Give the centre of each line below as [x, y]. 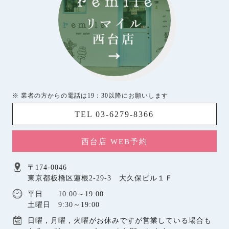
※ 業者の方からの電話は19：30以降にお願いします [90, 96]
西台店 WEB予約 [114, 142]
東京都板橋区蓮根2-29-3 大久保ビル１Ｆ [100, 178]
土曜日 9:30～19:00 [63, 205]
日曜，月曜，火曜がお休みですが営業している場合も [119, 221]
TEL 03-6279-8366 [114, 114]
